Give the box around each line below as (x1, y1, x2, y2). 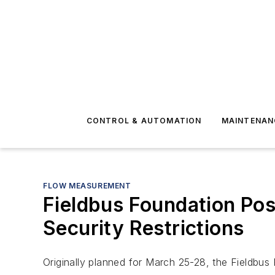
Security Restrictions (43, 216, 244, 240)
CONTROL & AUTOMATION (86, 116, 202, 125)
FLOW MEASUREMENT (43, 181, 131, 190)
